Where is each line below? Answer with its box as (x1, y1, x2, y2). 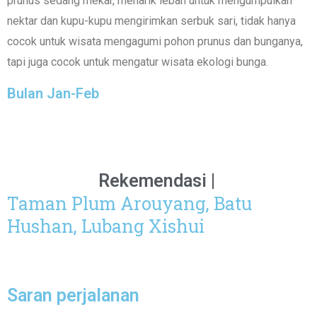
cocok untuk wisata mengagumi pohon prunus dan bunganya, (7, 35, 303, 48)
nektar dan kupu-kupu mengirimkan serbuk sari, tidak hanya (7, 14, 296, 28)
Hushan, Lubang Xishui (7, 214, 204, 238)
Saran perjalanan (7, 285, 139, 306)
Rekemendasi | (98, 171, 215, 191)
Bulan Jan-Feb (7, 85, 99, 102)
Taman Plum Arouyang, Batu (7, 192, 252, 215)
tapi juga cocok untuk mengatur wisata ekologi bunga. (7, 55, 268, 69)
